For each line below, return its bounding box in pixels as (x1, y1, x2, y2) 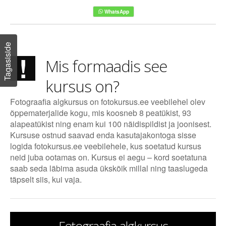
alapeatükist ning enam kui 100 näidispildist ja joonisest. (10, 118, 211, 130)
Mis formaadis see (45, 54, 167, 77)
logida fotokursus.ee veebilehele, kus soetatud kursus (10, 140, 201, 152)
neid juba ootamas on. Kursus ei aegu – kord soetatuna (10, 151, 207, 163)
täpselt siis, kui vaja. (10, 173, 82, 185)
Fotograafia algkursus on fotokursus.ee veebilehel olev (10, 95, 205, 107)
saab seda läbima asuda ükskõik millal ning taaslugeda (10, 162, 208, 174)
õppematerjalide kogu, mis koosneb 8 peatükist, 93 (10, 106, 191, 119)
